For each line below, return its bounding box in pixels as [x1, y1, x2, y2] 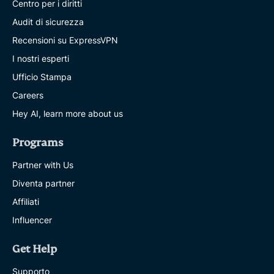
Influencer [12, 215, 52, 226]
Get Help [12, 243, 57, 256]
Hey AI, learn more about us [12, 108, 123, 119]
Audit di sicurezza [12, 17, 84, 28]
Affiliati [12, 196, 39, 207]
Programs [12, 136, 63, 150]
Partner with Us [12, 160, 73, 171]
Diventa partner [12, 178, 75, 189]
